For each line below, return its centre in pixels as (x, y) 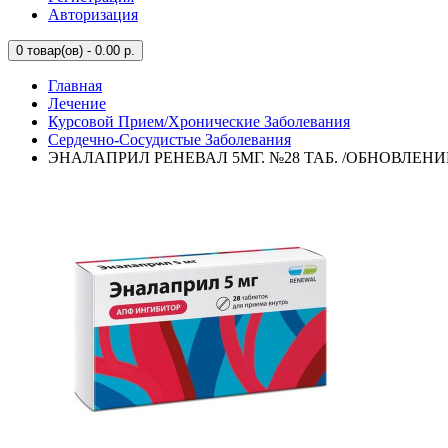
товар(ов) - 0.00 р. (79, 50)
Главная (75, 85)
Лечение (77, 103)
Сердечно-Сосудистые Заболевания (169, 139)
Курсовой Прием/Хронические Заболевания (199, 121)
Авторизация (93, 14)
